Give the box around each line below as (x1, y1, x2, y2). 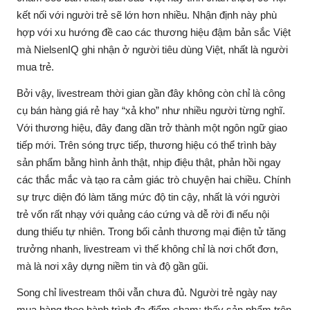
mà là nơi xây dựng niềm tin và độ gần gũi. (17, 260, 208, 272)
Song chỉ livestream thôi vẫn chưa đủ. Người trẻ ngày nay (17, 286, 277, 298)
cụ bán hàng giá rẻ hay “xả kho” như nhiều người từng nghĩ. (17, 104, 285, 116)
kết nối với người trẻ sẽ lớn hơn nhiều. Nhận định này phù (17, 9, 277, 21)
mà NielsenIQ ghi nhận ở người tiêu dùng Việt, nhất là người (17, 44, 288, 55)
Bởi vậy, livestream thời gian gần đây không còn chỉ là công (17, 87, 285, 99)
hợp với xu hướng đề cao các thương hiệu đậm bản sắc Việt (17, 26, 291, 38)
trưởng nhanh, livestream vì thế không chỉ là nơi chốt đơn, (17, 243, 278, 255)
